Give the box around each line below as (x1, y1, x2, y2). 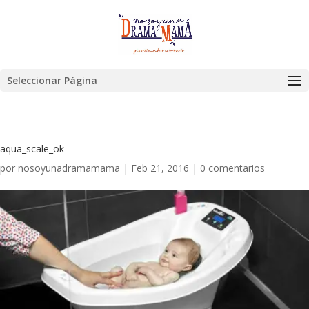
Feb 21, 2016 (131, 161, 189, 175)
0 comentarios (200, 161, 265, 175)
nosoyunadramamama (18, 161, 120, 175)
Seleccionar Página (7, 74, 97, 87)
